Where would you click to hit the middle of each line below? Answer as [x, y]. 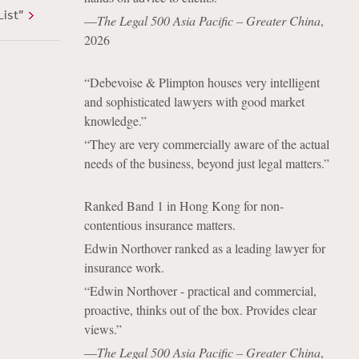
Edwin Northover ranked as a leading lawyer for [204, 248]
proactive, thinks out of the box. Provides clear [200, 310]
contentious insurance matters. [159, 225]
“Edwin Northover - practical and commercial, [200, 290]
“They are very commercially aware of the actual [206, 144]
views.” [103, 329]
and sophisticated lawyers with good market [194, 101]
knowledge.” [115, 121]
